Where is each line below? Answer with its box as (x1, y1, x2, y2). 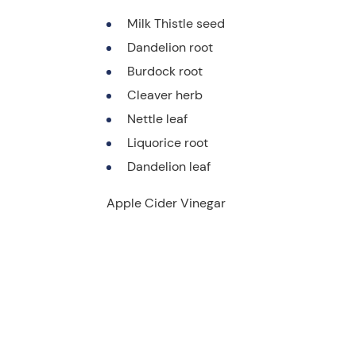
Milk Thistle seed (127, 15, 225, 33)
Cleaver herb (127, 87, 203, 104)
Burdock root (127, 63, 203, 80)
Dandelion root (127, 39, 213, 56)
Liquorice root (127, 134, 208, 152)
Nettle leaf (127, 110, 188, 128)
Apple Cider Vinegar (106, 195, 226, 212)
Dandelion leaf (127, 158, 211, 176)
